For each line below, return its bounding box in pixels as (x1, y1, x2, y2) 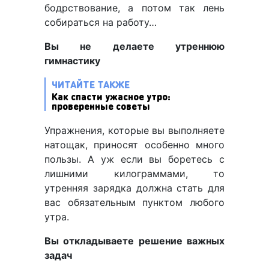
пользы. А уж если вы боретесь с (44, 153, 225, 166)
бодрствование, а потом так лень (44, 2, 225, 14)
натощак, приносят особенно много (44, 139, 225, 151)
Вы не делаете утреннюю (44, 40, 225, 53)
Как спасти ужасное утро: (52, 90, 171, 103)
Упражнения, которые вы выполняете (44, 124, 225, 137)
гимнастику (44, 55, 100, 67)
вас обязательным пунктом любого (44, 196, 225, 209)
